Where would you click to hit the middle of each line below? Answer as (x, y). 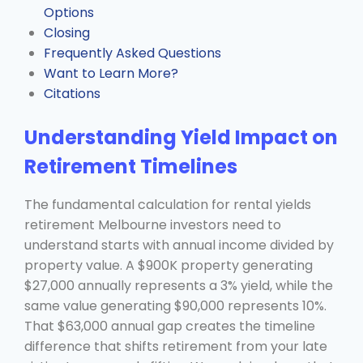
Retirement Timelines (131, 166)
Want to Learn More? (111, 73)
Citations (72, 93)
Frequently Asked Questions (132, 53)
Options (69, 12)
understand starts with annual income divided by (179, 245)
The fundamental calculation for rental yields (168, 204)
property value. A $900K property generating (169, 265)
